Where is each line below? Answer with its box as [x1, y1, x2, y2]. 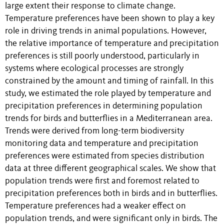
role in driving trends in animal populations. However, [5, 26, 206, 35]
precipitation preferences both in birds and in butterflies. [5, 189, 217, 198]
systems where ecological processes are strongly [5, 64, 183, 73]
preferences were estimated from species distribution [5, 151, 204, 160]
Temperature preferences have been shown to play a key [5, 14, 214, 23]
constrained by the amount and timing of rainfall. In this [5, 76, 213, 85]
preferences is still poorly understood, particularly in [5, 51, 199, 60]
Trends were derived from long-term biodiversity [5, 126, 184, 135]
